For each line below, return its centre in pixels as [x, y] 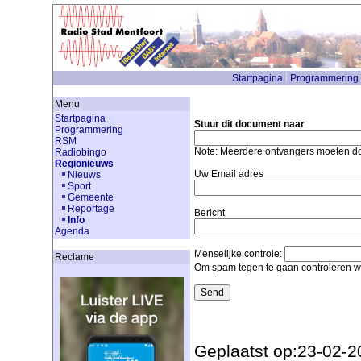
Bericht [209, 213]
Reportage [91, 209]
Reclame [74, 257]
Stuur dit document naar [249, 124]
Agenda [72, 231]
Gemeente [90, 197]
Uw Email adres [228, 174]
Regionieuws [84, 164]
